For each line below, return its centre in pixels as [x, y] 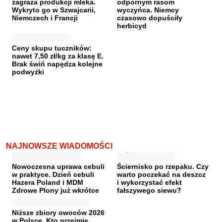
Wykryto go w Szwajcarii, [54, 10]
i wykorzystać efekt [149, 182]
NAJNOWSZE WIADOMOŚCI [59, 146]
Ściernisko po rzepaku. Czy [163, 166]
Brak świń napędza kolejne [57, 64]
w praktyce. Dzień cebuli [53, 174]
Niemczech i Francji [45, 18]
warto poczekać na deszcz [161, 174]
